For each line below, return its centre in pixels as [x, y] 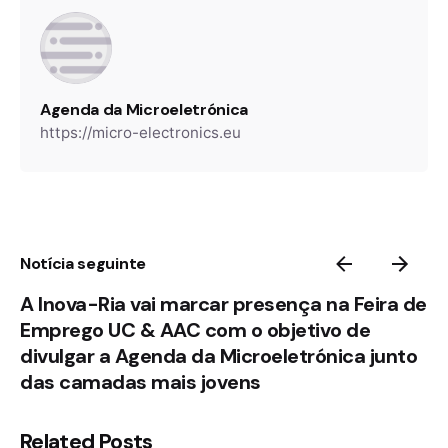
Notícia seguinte [83, 263]
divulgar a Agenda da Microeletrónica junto [218, 355]
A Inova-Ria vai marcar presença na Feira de [223, 303]
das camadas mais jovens [140, 381]
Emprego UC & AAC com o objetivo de [195, 329]
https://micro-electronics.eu [140, 133]
